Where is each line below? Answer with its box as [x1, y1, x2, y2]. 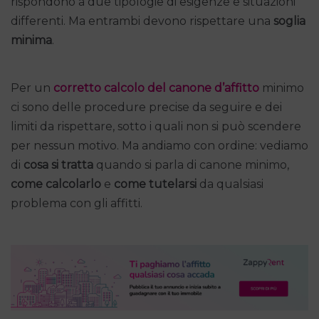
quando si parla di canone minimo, [93, 157, 289, 172]
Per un [11, 80, 53, 95]
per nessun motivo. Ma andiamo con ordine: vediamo [11, 138, 308, 152]
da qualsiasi [197, 177, 263, 191]
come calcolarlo [11, 177, 101, 191]
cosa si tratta [23, 157, 93, 172]
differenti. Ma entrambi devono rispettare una [11, 14, 273, 28]
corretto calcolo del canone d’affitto [53, 80, 259, 95]
